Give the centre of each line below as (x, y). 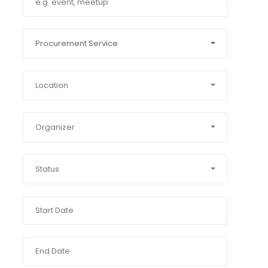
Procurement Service (76, 43)
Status (47, 169)
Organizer (55, 127)
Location (51, 85)
